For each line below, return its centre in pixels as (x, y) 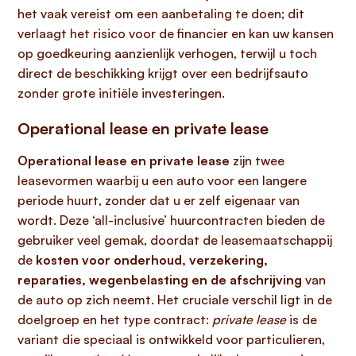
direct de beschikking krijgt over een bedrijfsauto (163, 73)
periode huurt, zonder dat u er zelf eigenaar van (159, 200)
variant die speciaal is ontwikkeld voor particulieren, (171, 339)
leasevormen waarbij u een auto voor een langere (162, 180)
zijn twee (257, 161)
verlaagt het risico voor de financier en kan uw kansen (176, 33)
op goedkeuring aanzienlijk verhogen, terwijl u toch (167, 53)
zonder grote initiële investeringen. (121, 93)
